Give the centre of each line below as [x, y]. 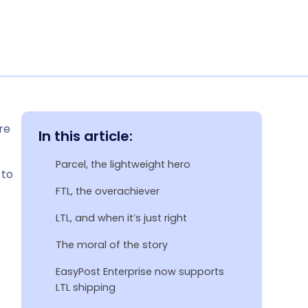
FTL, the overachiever [108, 191]
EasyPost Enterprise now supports [140, 271]
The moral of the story [112, 244]
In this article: [86, 136]
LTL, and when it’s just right [121, 218]
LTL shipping [86, 287]
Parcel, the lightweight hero [123, 164]
